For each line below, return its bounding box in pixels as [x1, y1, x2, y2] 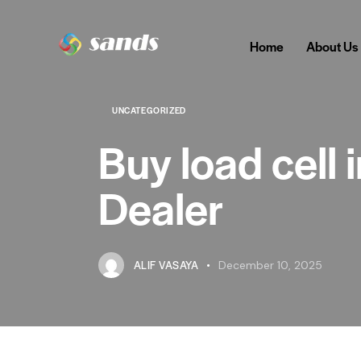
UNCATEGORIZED [112, 103, 186, 116]
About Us [305, 37, 359, 56]
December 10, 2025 [218, 258, 323, 273]
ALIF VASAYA [133, 257, 199, 273]
